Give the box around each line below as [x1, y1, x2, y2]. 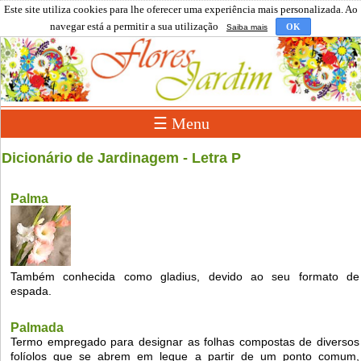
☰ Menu [152, 114, 210, 133]
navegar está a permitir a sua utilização [50, 20, 218, 32]
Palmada [10, 321, 64, 335]
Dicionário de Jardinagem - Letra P [2, 150, 241, 167]
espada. [10, 284, 52, 298]
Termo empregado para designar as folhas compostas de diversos [10, 335, 359, 349]
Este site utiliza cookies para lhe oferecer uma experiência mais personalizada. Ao [3, 3, 358, 15]
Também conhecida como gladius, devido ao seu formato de [10, 270, 359, 284]
